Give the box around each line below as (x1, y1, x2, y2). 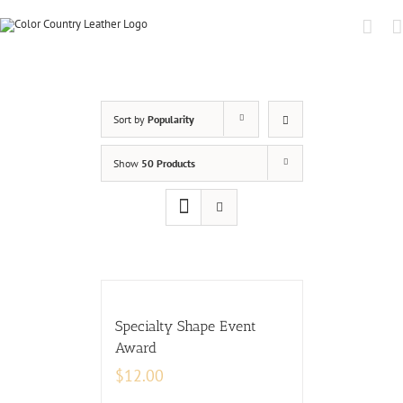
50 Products (140, 157, 195, 170)
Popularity (147, 112, 194, 126)
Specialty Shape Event (114, 318, 256, 335)
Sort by (112, 112, 148, 126)
